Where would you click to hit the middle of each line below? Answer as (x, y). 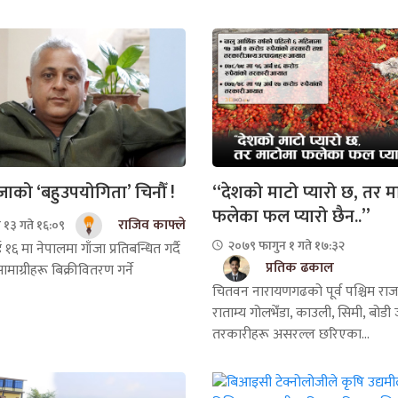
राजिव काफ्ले (151, 225)
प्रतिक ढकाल (300, 267)
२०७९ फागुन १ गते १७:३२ (285, 245)
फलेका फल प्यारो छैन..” (291, 216)
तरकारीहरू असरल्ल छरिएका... (291, 334)
